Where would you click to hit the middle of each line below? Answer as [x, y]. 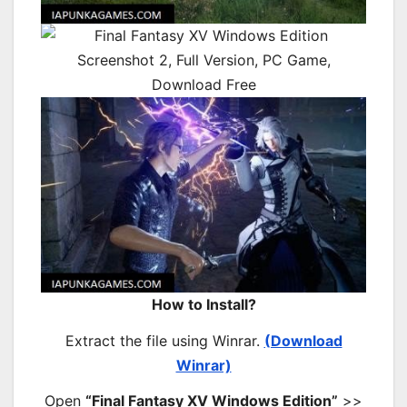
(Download [303, 340]
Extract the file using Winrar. [164, 340]
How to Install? [203, 304]
